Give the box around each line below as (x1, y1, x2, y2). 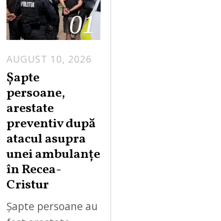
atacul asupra (6, 130, 86, 149)
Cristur (6, 176, 49, 195)
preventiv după (6, 115, 96, 134)
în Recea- (6, 161, 62, 180)
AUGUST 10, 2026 (6, 52, 92, 66)
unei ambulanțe (6, 146, 101, 164)
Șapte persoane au (6, 199, 98, 213)
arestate (6, 100, 54, 118)
